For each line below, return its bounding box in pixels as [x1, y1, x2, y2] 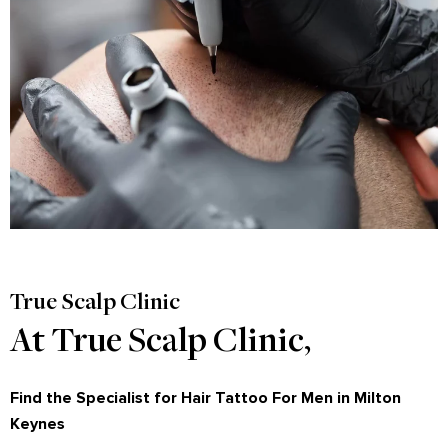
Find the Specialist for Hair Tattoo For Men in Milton [10, 387, 401, 408]
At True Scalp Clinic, [10, 324, 311, 361]
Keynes [10, 413, 65, 434]
